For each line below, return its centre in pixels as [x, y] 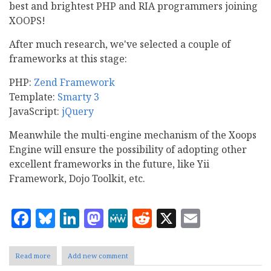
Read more [33, 256]
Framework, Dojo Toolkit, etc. [77, 179]
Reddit [183, 217]
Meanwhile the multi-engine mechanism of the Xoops [133, 135]
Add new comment [98, 256]
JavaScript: [35, 112]
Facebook [75, 217]
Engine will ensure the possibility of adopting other [128, 150]
